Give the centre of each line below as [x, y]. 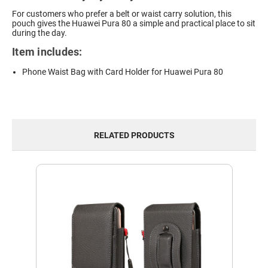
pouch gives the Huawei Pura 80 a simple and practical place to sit [134, 24]
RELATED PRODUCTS [134, 135]
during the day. [39, 33]
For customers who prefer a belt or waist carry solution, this [122, 14]
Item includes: [47, 52]
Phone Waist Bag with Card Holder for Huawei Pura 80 [123, 72]
